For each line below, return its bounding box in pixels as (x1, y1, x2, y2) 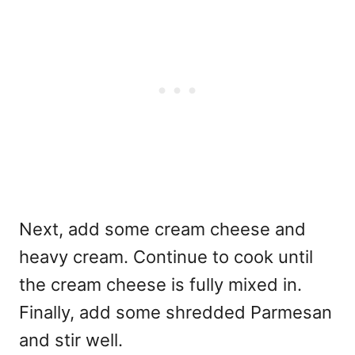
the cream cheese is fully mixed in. (19, 273, 302, 295)
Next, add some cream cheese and (19, 218, 306, 239)
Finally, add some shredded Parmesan (19, 301, 332, 323)
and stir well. (19, 329, 128, 350)
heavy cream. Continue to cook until (19, 246, 313, 267)
